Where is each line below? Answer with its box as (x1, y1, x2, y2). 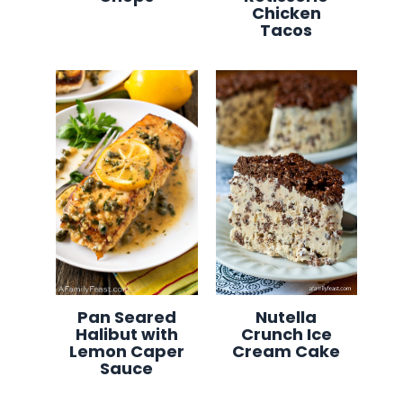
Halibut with (75, 322, 178, 345)
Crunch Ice (240, 322, 332, 345)
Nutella (255, 305, 318, 328)
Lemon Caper (68, 339, 184, 363)
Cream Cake (232, 339, 341, 363)
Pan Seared (76, 305, 176, 328)
